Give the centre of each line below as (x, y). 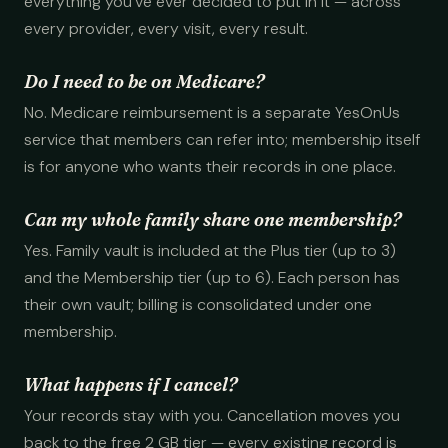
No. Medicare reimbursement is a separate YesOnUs (212, 112)
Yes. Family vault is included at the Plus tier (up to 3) (210, 250)
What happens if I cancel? (130, 384)
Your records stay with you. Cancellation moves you (212, 415)
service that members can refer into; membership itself (222, 139)
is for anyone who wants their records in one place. (210, 166)
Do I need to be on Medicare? (144, 81)
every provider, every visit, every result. (166, 28)
